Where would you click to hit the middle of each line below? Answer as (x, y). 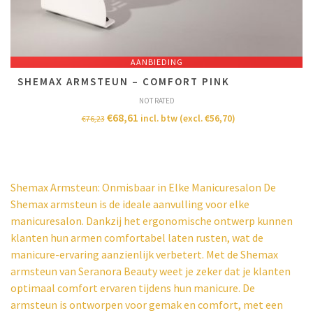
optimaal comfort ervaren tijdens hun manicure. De (133, 288)
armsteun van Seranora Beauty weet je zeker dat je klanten (151, 271)
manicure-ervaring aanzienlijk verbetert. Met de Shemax (144, 254)
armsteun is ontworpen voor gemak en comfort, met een (147, 305)
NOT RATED (156, 101)
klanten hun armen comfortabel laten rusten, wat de (137, 238)
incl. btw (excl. (172, 118)
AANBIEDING (156, 62)
